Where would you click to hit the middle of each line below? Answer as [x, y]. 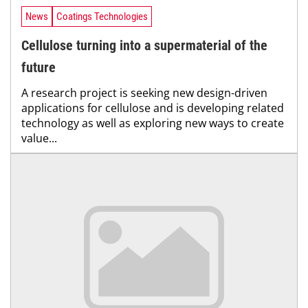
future [38, 68]
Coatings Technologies [102, 16]
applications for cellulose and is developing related [153, 108]
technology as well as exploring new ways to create [153, 123]
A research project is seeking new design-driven [144, 93]
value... [39, 139]
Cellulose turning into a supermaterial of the [144, 46]
